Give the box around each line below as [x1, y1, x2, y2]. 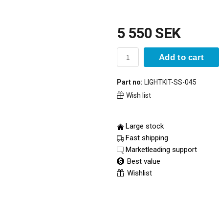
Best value [125, 157, 160, 166]
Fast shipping [126, 133, 168, 142]
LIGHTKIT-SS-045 [143, 78, 197, 86]
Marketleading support [126, 145, 197, 154]
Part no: [117, 78, 143, 86]
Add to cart [159, 52, 204, 62]
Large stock [126, 122, 164, 131]
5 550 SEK [117, 24, 181, 42]
